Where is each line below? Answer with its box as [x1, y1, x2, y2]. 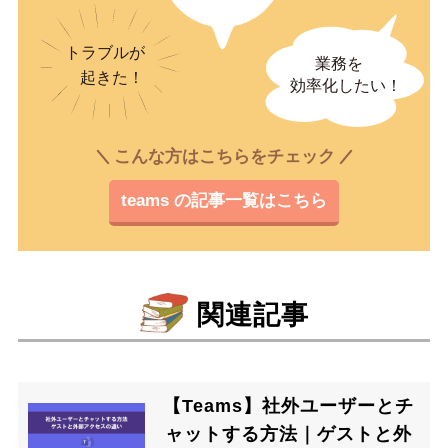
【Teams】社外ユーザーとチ [162, 396, 415, 417]
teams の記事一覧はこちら [121, 190, 327, 210]
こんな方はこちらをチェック [113, 146, 335, 166]
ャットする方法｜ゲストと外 [164, 424, 413, 445]
